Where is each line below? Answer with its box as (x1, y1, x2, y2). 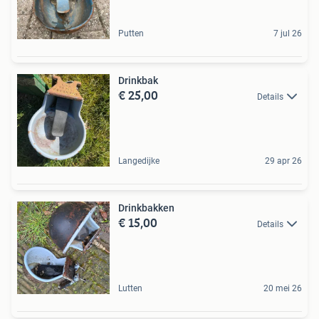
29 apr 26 (265, 155, 302, 166)
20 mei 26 (263, 283, 302, 293)
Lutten (118, 283, 142, 293)
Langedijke (118, 155, 159, 166)
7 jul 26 (273, 28, 302, 38)
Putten (118, 28, 144, 38)
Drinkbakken (118, 202, 174, 214)
